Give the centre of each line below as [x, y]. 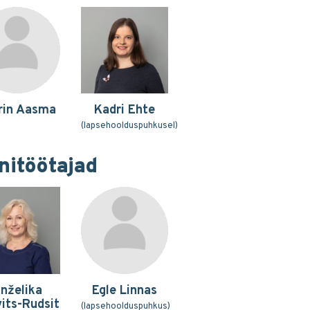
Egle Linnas [124, 291]
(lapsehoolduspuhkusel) [129, 126]
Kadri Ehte [124, 111]
